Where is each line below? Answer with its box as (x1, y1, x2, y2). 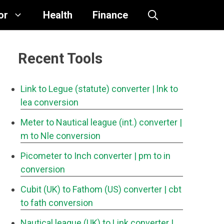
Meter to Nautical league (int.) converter (20, 117, 177, 127)
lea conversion (20, 97, 78, 107)
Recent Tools (18, 50, 102, 67)
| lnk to (152, 83, 178, 94)
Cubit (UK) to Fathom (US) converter (20, 184, 162, 194)
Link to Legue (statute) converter (20, 83, 150, 94)
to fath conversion (20, 197, 93, 208)
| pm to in (134, 150, 170, 161)
